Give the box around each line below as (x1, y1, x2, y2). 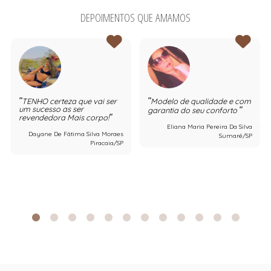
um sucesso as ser (19, 103, 83, 114)
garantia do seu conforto (148, 105, 239, 115)
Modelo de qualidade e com (151, 96, 251, 106)
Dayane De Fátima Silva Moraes (28, 129, 124, 138)
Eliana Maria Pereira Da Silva (167, 122, 253, 131)
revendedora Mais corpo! (19, 112, 109, 122)
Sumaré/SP (219, 131, 253, 140)
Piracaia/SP (90, 139, 124, 147)
